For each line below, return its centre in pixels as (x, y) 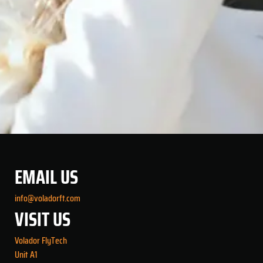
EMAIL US (46, 178)
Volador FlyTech (41, 241)
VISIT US (43, 220)
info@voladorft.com (48, 198)
